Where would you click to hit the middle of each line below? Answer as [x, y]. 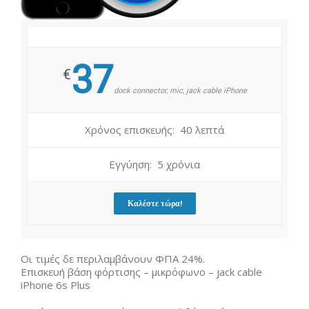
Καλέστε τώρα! [154, 203]
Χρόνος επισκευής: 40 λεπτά [154, 130]
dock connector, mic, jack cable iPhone [180, 91]
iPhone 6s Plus [56, 285]
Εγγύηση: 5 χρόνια [154, 164]
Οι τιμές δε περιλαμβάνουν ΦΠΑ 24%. [113, 259]
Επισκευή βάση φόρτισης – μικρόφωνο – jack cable [141, 272]
